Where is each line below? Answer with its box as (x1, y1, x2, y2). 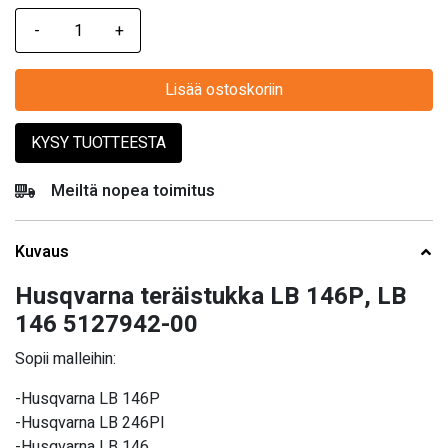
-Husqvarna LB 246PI (15, 411, 165, 436)
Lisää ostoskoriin (165, 78, 283, 103)
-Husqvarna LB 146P (15, 387, 160, 412)
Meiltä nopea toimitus (51, 179, 215, 204)
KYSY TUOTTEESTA (31, 131, 166, 156)
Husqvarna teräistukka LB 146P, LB (15, 279, 407, 315)
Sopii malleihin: (15, 347, 116, 372)
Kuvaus (15, 240, 69, 265)
